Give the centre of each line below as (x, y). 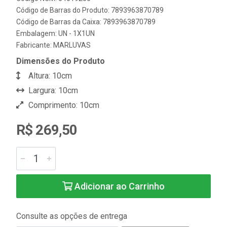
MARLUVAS (72, 45)
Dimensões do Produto (61, 61)
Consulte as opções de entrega (72, 216)
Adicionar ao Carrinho (119, 186)
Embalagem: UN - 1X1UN (55, 33)
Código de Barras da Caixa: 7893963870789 (86, 22)
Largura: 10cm (52, 90)
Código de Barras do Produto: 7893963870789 (90, 10)
